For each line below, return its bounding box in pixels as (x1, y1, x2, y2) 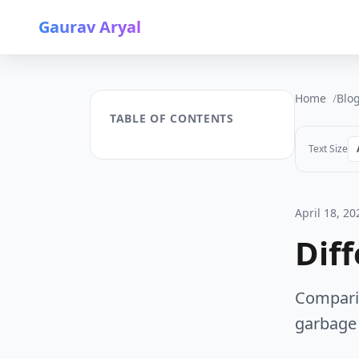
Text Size (309, 142, 348, 155)
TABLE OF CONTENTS (110, 111, 234, 126)
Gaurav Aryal (38, 16, 141, 38)
